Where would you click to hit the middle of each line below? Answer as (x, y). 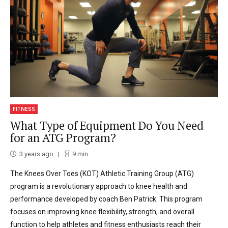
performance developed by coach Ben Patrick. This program (106, 199)
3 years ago (36, 154)
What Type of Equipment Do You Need (107, 125)
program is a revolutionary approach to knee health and (99, 187)
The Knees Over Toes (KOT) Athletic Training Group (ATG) (102, 174)
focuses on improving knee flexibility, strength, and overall (102, 212)
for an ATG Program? (63, 137)
